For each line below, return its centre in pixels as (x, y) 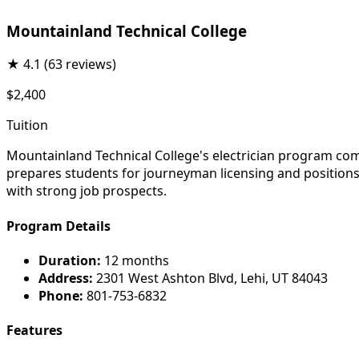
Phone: (61, 295)
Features (34, 331)
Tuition (27, 125)
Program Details (58, 226)
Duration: (70, 260)
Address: (66, 278)
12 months (135, 260)
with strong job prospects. (87, 191)
